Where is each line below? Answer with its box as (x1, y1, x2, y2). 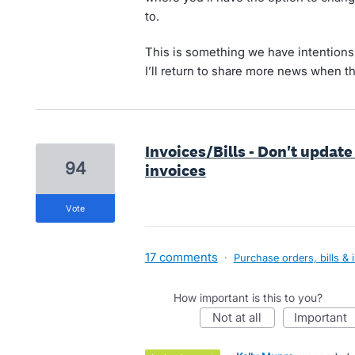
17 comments (144, 250, 218, 265)
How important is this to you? (173, 291, 323, 304)
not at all (221, 310, 262, 325)
